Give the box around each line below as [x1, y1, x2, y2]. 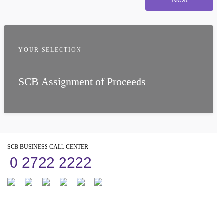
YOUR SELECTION [18, 46, 82, 53]
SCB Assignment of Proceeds [18, 76, 146, 88]
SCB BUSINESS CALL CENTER [7, 143, 88, 150]
